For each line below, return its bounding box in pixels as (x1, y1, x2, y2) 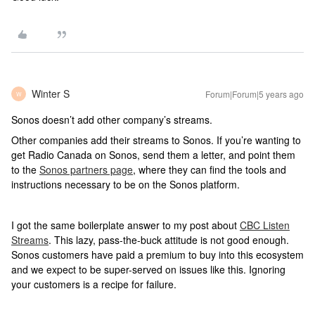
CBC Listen (240, 218, 290, 232)
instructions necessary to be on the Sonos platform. (11, 177, 243, 191)
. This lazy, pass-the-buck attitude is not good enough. (49, 233, 289, 247)
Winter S (32, 86, 70, 101)
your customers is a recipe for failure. (11, 277, 176, 291)
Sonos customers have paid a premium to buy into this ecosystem (11, 247, 304, 262)
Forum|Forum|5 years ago (205, 88, 304, 100)
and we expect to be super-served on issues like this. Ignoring (11, 262, 285, 276)
